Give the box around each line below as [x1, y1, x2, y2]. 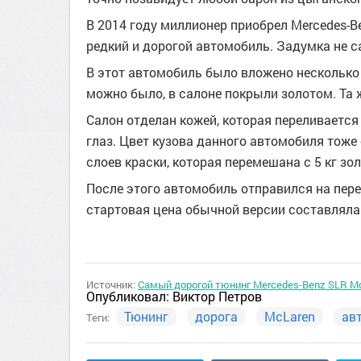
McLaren [264, 308, 315, 325]
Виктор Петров [172, 288, 262, 305]
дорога [195, 308, 238, 325]
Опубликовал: [86, 288, 172, 305]
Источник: [86, 277, 138, 292]
